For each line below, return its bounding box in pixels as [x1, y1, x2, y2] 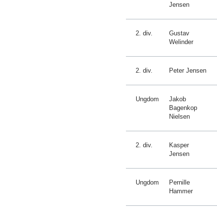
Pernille [169, 179, 190, 186]
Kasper [169, 141, 189, 149]
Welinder [169, 38, 193, 46]
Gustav [169, 30, 189, 37]
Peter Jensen [169, 67, 206, 74]
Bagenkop [169, 104, 197, 111]
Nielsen [169, 113, 190, 120]
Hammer [169, 187, 193, 195]
